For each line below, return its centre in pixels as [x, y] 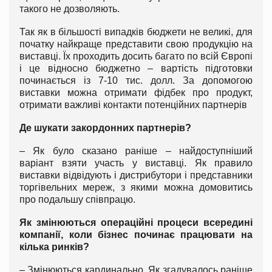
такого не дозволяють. [70, 8]
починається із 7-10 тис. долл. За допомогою [136, 80]
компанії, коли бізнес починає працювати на [136, 234]
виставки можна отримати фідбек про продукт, [136, 92]
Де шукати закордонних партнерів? [107, 127]
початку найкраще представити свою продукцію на [136, 44]
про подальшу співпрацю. [77, 199]
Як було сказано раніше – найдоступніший [143, 151]
